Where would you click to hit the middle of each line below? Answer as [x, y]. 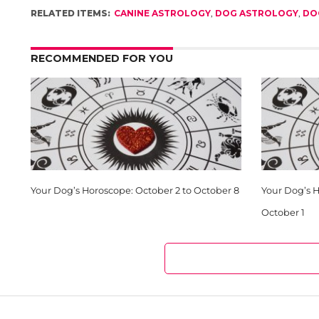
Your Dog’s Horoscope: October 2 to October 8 [135, 190]
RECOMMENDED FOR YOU [101, 58]
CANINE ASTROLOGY [162, 13]
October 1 [283, 213]
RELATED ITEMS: [70, 13]
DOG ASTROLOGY [256, 13]
